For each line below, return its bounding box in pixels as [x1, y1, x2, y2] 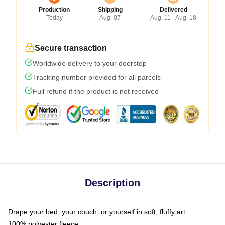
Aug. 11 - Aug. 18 [150, 14, 196, 21]
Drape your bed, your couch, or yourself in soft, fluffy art [8, 207, 185, 216]
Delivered [159, 6, 187, 13]
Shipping [97, 6, 123, 13]
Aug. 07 [99, 14, 121, 21]
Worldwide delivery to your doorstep [33, 59, 147, 67]
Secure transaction [35, 43, 107, 52]
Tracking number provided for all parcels [33, 73, 161, 81]
